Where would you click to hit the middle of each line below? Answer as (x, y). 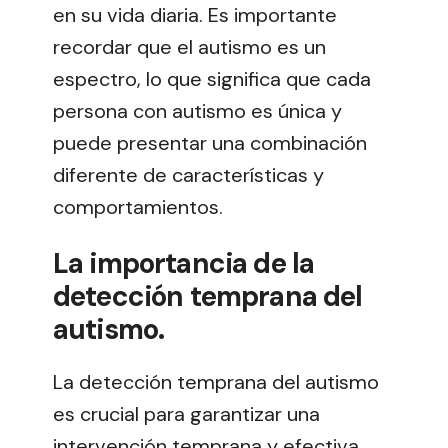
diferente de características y (188, 175)
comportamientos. (138, 207)
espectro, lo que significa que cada (212, 79)
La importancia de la (184, 263)
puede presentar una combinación (210, 143)
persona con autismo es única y (197, 111)
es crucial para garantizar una (186, 413)
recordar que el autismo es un (189, 47)
